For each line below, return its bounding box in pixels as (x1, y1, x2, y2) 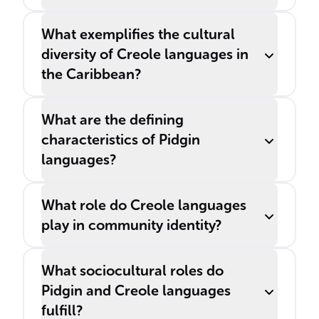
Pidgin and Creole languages (41, 282, 231, 299)
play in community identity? (41, 216, 221, 234)
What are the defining (41, 111, 184, 128)
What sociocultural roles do (41, 262, 224, 279)
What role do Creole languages (41, 197, 246, 214)
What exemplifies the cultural (41, 26, 235, 43)
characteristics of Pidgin (41, 131, 200, 148)
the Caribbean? (41, 66, 141, 83)
